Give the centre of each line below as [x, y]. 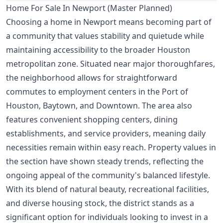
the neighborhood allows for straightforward [92, 78]
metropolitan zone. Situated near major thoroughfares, [111, 64]
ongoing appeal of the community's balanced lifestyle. [108, 175]
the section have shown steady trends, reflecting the [105, 162]
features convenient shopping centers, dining [92, 120]
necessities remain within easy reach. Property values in [111, 148]
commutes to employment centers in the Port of [97, 92]
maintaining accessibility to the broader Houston [98, 50]
